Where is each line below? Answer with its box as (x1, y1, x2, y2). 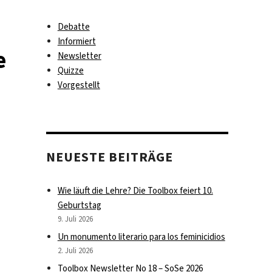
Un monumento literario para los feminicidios (57, 230, 225, 243)
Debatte (57, 21, 90, 33)
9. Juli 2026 (57, 213, 93, 224)
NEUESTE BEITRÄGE (46, 148, 174, 166)
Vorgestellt (57, 79, 100, 92)
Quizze (57, 64, 84, 77)
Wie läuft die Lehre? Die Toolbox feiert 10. (57, 184, 213, 197)
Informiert (57, 35, 96, 48)
